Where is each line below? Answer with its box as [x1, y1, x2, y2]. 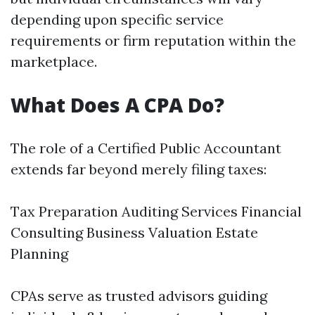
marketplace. [11, 53, 97, 70]
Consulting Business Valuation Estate [11, 224, 258, 241]
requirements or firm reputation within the [11, 32, 296, 49]
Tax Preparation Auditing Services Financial [11, 202, 302, 220]
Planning [11, 245, 68, 262]
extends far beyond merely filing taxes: [11, 160, 266, 178]
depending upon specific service [11, 11, 224, 28]
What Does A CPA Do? [11, 91, 224, 118]
